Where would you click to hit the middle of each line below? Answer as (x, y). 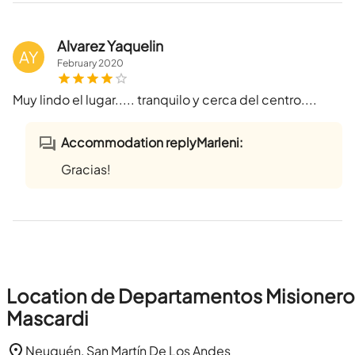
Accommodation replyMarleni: (152, 143)
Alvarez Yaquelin (110, 46)
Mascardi (48, 318)
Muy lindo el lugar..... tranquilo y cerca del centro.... (165, 100)
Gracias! (86, 170)
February (77, 63)
